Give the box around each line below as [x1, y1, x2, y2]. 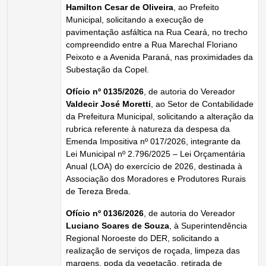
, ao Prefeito [173, 2, 219, 12]
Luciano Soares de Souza [66, 221, 169, 230]
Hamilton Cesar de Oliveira [66, 2, 173, 12]
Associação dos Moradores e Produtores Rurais [66, 174, 246, 183]
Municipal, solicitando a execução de [66, 15, 204, 24]
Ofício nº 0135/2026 [66, 87, 144, 96]
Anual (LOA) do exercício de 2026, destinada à [66, 161, 242, 171]
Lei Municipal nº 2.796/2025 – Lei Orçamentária [66, 149, 245, 159]
